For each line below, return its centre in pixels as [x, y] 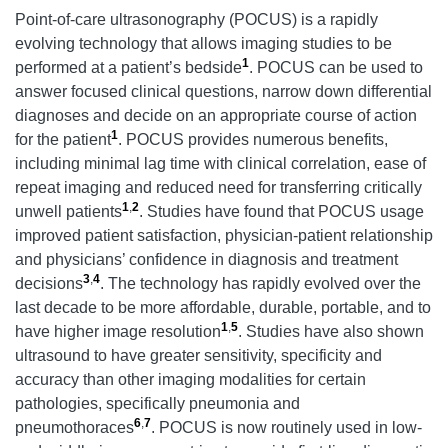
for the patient [63, 139]
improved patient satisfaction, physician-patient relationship [224, 235]
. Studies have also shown [331, 331]
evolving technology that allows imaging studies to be [203, 43]
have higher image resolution [118, 331]
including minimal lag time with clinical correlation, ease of [220, 163]
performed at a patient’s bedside [128, 67]
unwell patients [68, 211]
